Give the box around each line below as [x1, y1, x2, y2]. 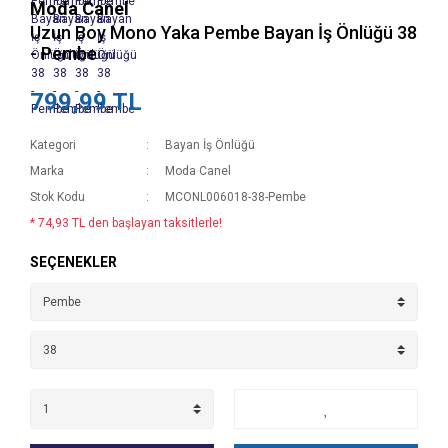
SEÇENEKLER [30, 254, 117, 270]
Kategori [30, 138, 76, 152]
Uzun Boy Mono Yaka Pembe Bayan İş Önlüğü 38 [30, 22, 417, 43]
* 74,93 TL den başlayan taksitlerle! [30, 216, 222, 230]
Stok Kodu [30, 190, 85, 204]
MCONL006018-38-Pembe [165, 190, 307, 204]
